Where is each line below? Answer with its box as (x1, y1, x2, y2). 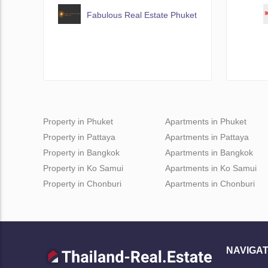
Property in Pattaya (43, 132, 115, 142)
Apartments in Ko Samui (165, 163, 257, 173)
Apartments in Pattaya (165, 132, 249, 142)
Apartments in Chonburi (165, 179, 255, 189)
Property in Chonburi (43, 179, 121, 189)
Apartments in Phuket (165, 117, 246, 127)
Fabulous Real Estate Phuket (87, 10, 197, 20)
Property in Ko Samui (43, 163, 123, 173)
